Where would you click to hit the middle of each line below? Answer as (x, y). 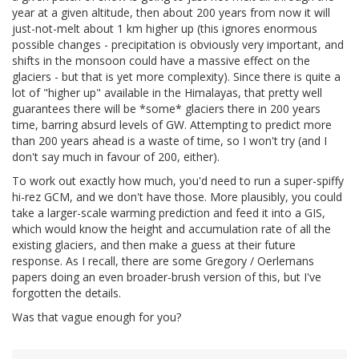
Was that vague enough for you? (97, 317)
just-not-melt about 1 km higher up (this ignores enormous (165, 29)
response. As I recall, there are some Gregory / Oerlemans (163, 261)
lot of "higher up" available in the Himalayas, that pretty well (167, 93)
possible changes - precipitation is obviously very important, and (178, 45)
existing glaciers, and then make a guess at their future (154, 245)
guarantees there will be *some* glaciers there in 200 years (166, 109)
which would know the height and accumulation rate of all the (171, 229)
